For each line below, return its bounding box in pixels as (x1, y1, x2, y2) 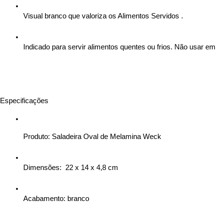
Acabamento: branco (23, 195, 89, 202)
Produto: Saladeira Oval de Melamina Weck (23, 133, 161, 140)
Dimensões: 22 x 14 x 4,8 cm (23, 164, 118, 171)
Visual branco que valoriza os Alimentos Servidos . (23, 12, 183, 20)
